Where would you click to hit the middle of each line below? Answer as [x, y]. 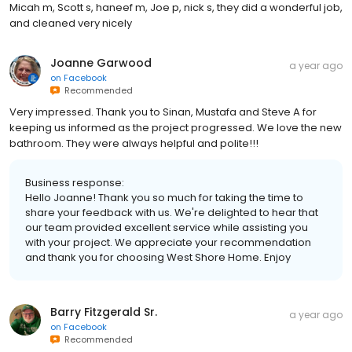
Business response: [75, 182]
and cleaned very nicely [71, 23]
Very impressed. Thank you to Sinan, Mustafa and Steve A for [163, 112]
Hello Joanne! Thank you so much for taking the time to [164, 197]
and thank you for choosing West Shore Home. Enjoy [158, 257]
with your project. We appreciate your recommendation [168, 242]
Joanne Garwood [101, 62]
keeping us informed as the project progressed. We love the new [176, 127]
